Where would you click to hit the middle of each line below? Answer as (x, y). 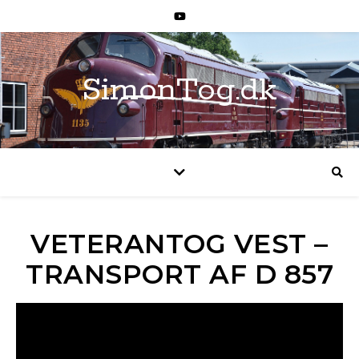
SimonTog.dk (179, 90)
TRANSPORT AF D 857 (179, 274)
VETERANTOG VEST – (179, 244)
